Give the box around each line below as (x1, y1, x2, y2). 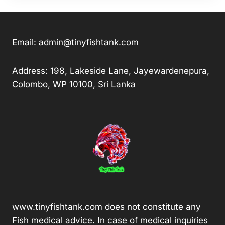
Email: (12, 37, 39, 48)
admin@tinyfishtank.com (39, 37, 139, 48)
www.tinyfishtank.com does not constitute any (12, 201, 201, 212)
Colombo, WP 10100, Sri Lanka (12, 79, 136, 90)
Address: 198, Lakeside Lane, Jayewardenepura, (12, 66, 209, 76)
